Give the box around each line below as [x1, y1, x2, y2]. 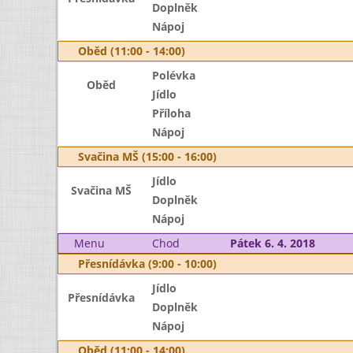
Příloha [151, 106, 191, 121]
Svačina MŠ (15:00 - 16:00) [78, 149, 217, 164]
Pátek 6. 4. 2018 [229, 236, 315, 251]
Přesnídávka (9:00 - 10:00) [78, 256, 217, 271]
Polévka [151, 68, 195, 83]
